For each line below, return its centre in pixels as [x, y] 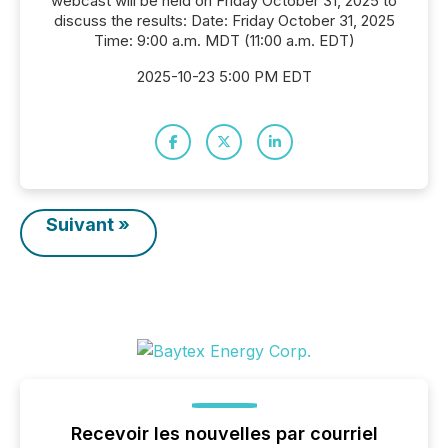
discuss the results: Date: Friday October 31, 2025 [224, 20]
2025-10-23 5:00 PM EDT [224, 76]
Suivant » [88, 224]
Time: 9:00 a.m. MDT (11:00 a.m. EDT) [224, 40]
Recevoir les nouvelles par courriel [224, 433]
